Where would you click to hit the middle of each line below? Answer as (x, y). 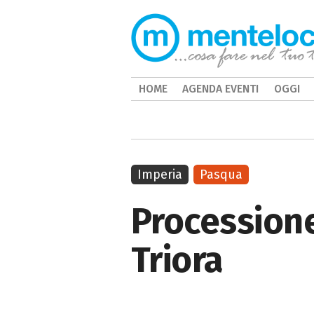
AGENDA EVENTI (221, 89)
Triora (177, 260)
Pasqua (221, 175)
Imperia (160, 175)
